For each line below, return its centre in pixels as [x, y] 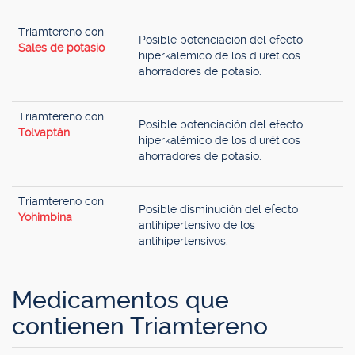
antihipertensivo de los [197, 225]
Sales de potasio [61, 48]
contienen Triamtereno [140, 326]
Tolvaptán [44, 132]
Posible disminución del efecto [218, 209]
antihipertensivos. [183, 241]
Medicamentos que [120, 300]
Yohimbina [45, 217]
